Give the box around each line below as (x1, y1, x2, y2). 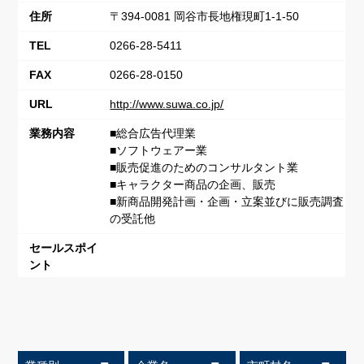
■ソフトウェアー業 (110, 144, 208, 158)
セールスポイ (28, 241, 97, 255)
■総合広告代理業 (110, 127, 197, 141)
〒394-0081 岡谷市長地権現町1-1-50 (110, 10, 300, 24)
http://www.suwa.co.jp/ (110, 97, 224, 111)
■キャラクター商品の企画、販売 (110, 178, 276, 192)
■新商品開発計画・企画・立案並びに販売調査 (110, 195, 344, 209)
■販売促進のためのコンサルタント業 (110, 161, 299, 175)
